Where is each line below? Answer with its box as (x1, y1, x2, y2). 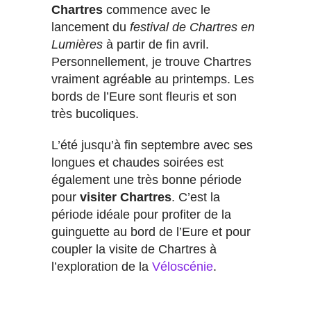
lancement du (51, 20, 130, 35)
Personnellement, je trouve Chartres (51, 55, 251, 69)
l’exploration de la (51, 260, 152, 274)
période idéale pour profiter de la (51, 208, 231, 222)
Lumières (51, 37, 103, 52)
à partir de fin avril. (103, 37, 209, 52)
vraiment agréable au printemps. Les (51, 72, 254, 87)
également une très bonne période (51, 173, 242, 187)
